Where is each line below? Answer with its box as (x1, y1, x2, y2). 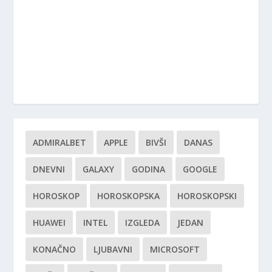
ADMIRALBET (33, 136, 87, 148)
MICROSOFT (150, 243, 200, 255)
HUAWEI (33, 216, 66, 228)
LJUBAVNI (93, 243, 133, 255)
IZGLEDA (125, 216, 160, 228)
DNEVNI (33, 163, 66, 175)
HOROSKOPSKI (177, 189, 237, 202)
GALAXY (83, 163, 115, 175)
